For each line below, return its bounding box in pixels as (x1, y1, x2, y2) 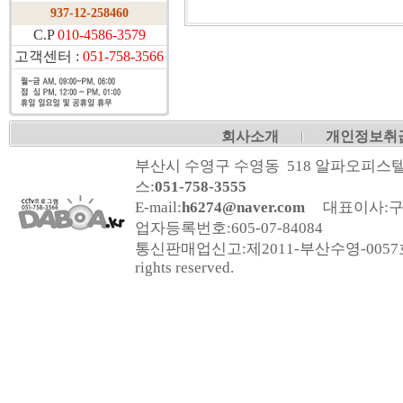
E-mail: (135, 199, 182, 216)
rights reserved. (135, 259, 234, 276)
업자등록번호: (135, 219, 231, 237)
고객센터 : (14, 49, 83, 64)
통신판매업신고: (135, 240, 246, 257)
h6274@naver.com (182, 199, 305, 216)
